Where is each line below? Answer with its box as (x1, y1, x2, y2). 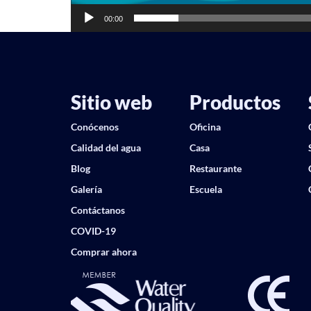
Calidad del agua (71, 142, 141, 153)
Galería (71, 183, 102, 195)
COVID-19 (71, 225, 116, 237)
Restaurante (190, 162, 242, 174)
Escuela (190, 183, 222, 195)
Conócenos (71, 121, 119, 133)
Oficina (190, 121, 221, 133)
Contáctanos (71, 204, 125, 216)
